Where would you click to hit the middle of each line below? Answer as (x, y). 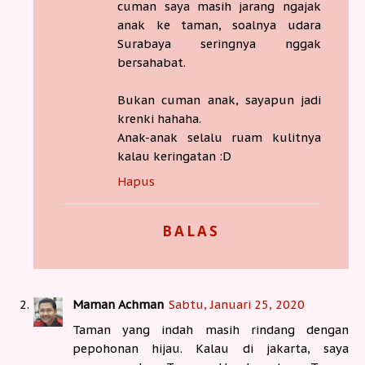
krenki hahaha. (160, 118)
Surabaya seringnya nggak (219, 43)
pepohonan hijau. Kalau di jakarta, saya (211, 349)
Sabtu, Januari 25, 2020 (237, 305)
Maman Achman (118, 305)
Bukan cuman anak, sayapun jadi (219, 99)
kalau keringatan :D (175, 156)
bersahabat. (152, 62)
